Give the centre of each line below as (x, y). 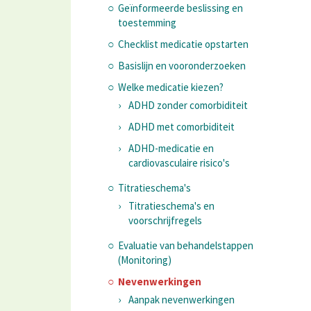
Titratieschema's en (171, 205)
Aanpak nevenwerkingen (182, 299)
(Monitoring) (145, 260)
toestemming (147, 22)
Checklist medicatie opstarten (183, 44)
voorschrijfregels (165, 220)
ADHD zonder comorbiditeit (188, 105)
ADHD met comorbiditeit (182, 126)
